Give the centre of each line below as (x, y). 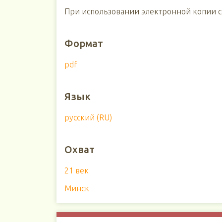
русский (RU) (88, 117)
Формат (83, 43)
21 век (76, 170)
